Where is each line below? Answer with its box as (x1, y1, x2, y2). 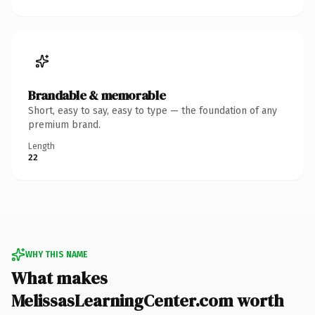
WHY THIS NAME (25, 249, 87, 259)
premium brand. (28, 118, 101, 131)
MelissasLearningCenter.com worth (11, 288, 284, 312)
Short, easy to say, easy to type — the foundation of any (28, 104, 277, 117)
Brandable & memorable (28, 86, 166, 104)
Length (28, 141, 55, 151)
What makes (11, 266, 108, 290)
